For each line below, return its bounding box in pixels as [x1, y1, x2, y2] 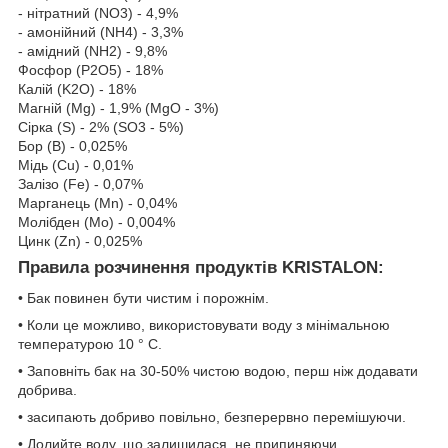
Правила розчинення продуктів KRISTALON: [18, 258, 384, 278]
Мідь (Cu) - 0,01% [18, 157, 133, 174]
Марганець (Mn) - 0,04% [18, 195, 177, 212]
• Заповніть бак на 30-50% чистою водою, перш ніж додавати [18, 363, 418, 380]
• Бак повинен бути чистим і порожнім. [18, 290, 269, 307]
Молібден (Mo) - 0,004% [18, 214, 175, 231]
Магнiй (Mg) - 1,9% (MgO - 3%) [18, 100, 219, 117]
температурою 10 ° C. [18, 336, 162, 353]
